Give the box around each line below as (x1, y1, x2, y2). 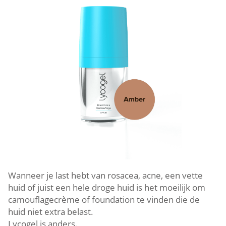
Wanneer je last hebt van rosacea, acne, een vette (8, 169, 203, 181)
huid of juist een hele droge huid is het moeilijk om (8, 181, 205, 193)
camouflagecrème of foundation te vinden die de (8, 193, 200, 205)
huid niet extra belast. (8, 205, 93, 217)
